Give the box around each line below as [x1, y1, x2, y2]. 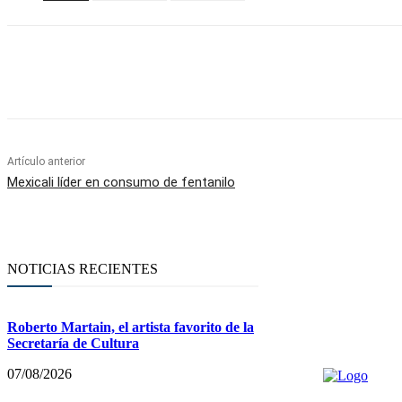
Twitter [144, 65, 177, 79]
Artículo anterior [7, 154, 85, 168]
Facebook [43, 65, 88, 79]
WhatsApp [233, 65, 281, 79]
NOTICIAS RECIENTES [7, 260, 158, 276]
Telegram [336, 65, 379, 79]
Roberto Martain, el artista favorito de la [7, 319, 254, 335]
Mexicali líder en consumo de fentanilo [7, 173, 235, 190]
